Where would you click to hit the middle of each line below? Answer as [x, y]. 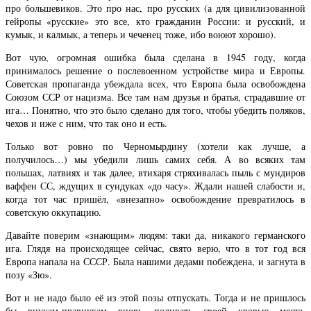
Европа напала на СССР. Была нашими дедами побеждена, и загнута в [155, 262]
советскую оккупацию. [53, 212]
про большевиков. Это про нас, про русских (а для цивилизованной [155, 8]
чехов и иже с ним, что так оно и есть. [86, 124]
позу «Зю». [29, 275]
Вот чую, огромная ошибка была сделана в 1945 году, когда [155, 58]
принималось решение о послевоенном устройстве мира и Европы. [155, 71]
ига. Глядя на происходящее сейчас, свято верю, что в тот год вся [155, 249]
